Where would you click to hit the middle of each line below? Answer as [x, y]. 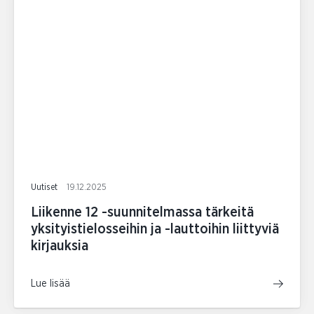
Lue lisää [50, 284]
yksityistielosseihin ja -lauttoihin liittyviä [155, 229]
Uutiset [45, 187]
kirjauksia [60, 246]
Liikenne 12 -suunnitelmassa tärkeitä [142, 212]
